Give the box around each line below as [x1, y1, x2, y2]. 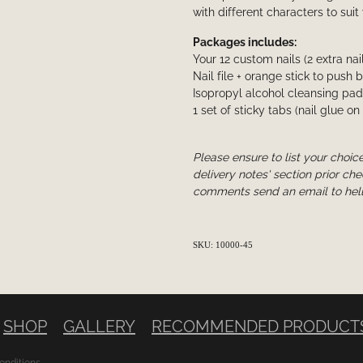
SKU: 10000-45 [192, 240, 253, 250]
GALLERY [63, 314, 135, 337]
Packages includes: [192, 33, 297, 49]
